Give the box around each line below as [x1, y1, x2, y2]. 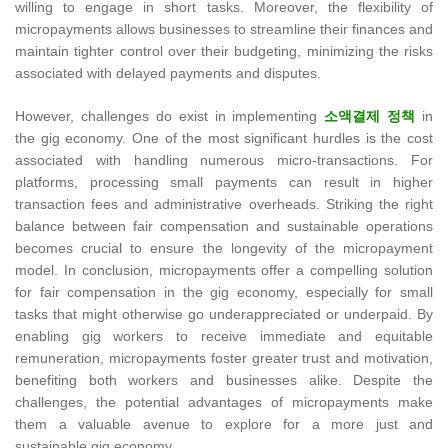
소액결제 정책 [324, 108, 416, 125]
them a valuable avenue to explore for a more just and [15, 416, 433, 433]
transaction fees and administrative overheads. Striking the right [15, 196, 433, 213]
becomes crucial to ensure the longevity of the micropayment [15, 240, 433, 257]
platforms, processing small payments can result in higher [15, 174, 433, 191]
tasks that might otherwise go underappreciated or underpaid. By [15, 306, 433, 323]
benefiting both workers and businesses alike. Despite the [15, 372, 433, 389]
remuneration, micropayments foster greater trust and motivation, [15, 350, 433, 367]
